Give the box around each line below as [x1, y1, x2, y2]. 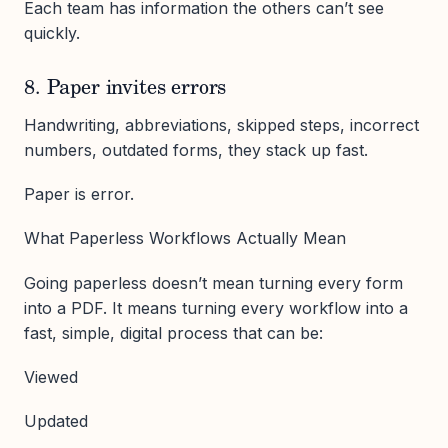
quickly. [24, 23, 80, 43]
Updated [24, 410, 88, 431]
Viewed [24, 366, 78, 387]
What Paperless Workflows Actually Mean [24, 228, 346, 249]
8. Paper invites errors [24, 79, 227, 99]
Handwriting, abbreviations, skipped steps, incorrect [24, 115, 419, 135]
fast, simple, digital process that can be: [24, 322, 323, 343]
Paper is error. [24, 184, 134, 205]
